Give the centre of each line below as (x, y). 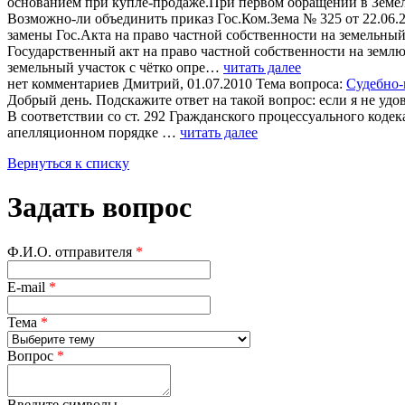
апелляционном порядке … (94, 132)
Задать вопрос (99, 207)
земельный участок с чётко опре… (115, 67)
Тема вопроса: (301, 83)
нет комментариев (63, 83)
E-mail (28, 287)
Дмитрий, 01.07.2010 (189, 83)
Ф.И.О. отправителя (71, 251)
